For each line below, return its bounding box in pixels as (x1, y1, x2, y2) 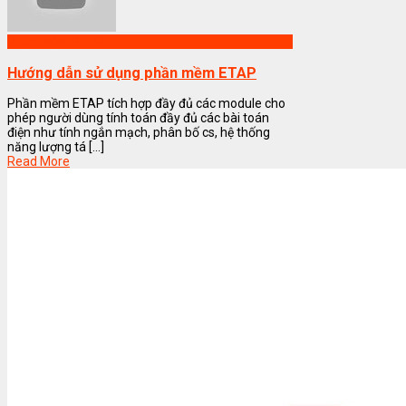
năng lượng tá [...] (7, 140, 104, 155)
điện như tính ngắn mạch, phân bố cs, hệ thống (7, 125, 270, 140)
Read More (7, 154, 70, 169)
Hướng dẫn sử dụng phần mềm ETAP (7, 63, 256, 82)
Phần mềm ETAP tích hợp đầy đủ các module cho (7, 96, 285, 111)
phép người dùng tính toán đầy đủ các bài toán (7, 111, 269, 126)
